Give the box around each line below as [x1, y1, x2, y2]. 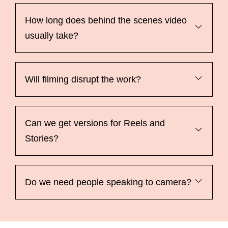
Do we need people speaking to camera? [25, 177, 191, 188]
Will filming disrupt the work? [25, 74, 141, 85]
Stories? [25, 133, 59, 144]
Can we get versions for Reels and [25, 118, 165, 129]
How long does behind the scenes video [25, 15, 187, 26]
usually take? [25, 31, 78, 41]
